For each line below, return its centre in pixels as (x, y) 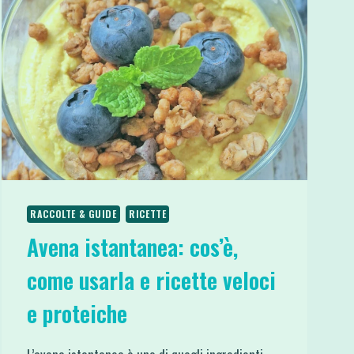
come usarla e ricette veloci (152, 280)
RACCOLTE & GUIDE (73, 213)
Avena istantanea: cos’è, (133, 247)
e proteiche (77, 313)
